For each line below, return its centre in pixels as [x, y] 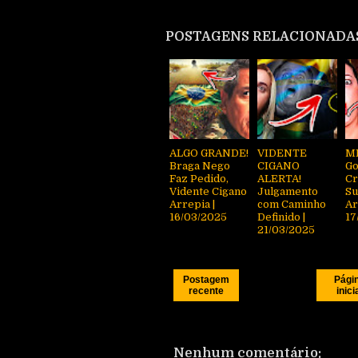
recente [206, 290]
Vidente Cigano [208, 191]
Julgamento [288, 191]
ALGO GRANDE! [209, 153]
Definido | [281, 217]
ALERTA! [279, 178]
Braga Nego [200, 165]
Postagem [206, 279]
